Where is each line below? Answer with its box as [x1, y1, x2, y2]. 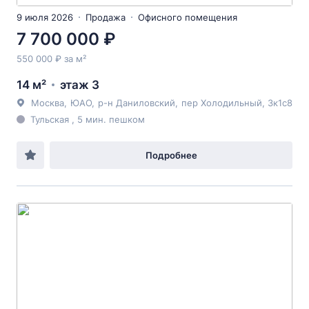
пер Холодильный [181, 97, 262, 108]
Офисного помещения [138, 12, 237, 23]
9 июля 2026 [17, 12, 73, 23]
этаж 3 [60, 78, 99, 92]
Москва [31, 97, 64, 108]
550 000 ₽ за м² [17, 53, 86, 64]
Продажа [86, 12, 126, 23]
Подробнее [145, 150, 197, 161]
